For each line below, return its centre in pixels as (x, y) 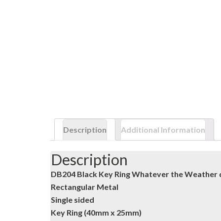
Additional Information (163, 129)
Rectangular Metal (85, 187)
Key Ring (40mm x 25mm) (96, 213)
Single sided (73, 200)
